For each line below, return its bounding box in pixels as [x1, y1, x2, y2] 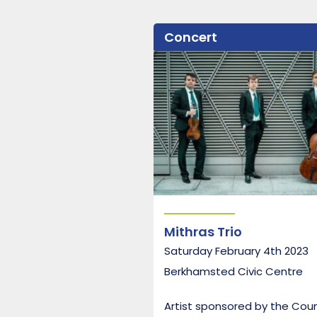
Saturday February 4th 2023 [164, 243, 309, 258]
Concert [164, 28, 217, 46]
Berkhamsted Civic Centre [164, 263, 303, 279]
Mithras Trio [164, 222, 242, 241]
